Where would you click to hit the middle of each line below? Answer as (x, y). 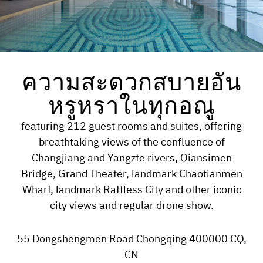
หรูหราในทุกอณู (131, 107)
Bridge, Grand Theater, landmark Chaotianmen (131, 174)
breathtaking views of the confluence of (131, 143)
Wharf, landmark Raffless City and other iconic (131, 190)
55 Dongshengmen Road (75, 240)
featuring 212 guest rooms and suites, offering (131, 127)
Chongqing (161, 240)
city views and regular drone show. (131, 206)
